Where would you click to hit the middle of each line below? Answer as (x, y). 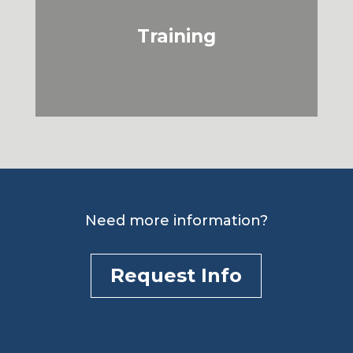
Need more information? (176, 221)
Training (176, 36)
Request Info (176, 276)
